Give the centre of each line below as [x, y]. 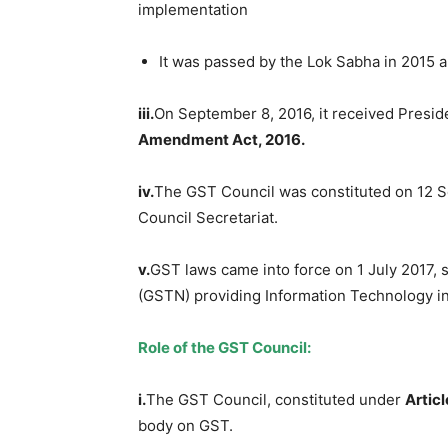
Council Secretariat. [208, 217]
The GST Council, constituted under [275, 399]
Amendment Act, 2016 [219, 139]
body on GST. [185, 425]
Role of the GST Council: [224, 347]
